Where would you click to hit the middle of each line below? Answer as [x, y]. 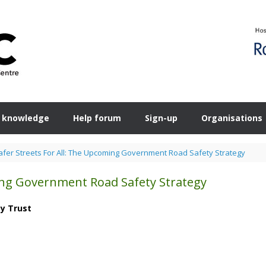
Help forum [97, 118]
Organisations [232, 118]
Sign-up [161, 118]
